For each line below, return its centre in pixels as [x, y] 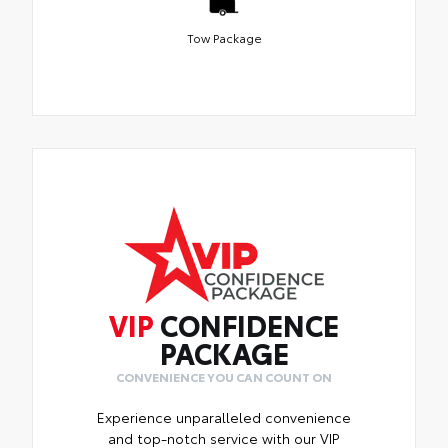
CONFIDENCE [246, 323]
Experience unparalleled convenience [224, 416]
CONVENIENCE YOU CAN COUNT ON [224, 376]
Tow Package [224, 37]
